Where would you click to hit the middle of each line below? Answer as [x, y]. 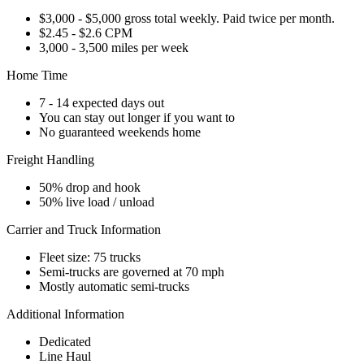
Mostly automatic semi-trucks [114, 286]
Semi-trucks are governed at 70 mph [132, 271]
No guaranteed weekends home [120, 132]
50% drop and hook [90, 187]
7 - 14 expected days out [102, 102]
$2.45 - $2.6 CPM [86, 32]
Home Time [37, 75]
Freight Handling [50, 159]
